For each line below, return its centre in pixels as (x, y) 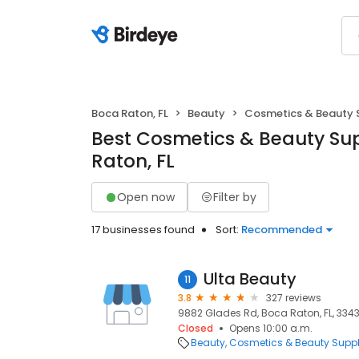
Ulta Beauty (250, 279)
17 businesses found (143, 230)
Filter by (235, 197)
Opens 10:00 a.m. (271, 328)
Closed (196, 328)
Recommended (282, 230)
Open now (146, 197)
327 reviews (294, 298)
